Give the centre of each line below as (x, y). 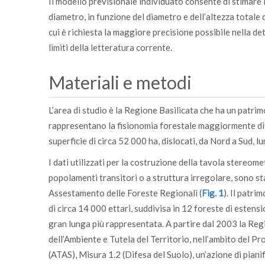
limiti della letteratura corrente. (110, 47)
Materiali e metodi (122, 82)
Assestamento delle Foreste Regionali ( (125, 193)
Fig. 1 (213, 193)
